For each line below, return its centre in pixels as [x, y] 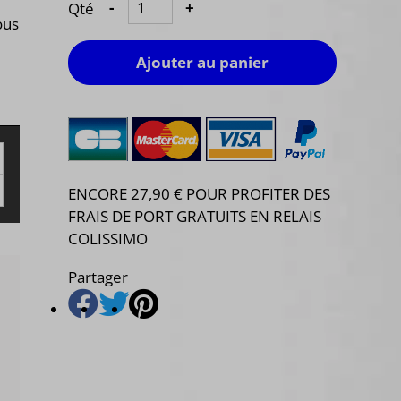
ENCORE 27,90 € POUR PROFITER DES [199, 194]
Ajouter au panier [202, 62]
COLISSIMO [108, 239]
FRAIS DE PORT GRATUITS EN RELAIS [195, 217]
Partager [98, 277]
